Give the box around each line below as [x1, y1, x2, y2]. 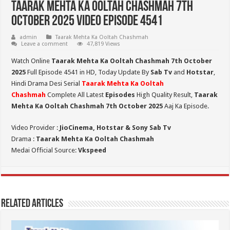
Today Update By [98, 68, 151, 76]
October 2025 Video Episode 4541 [11, 14, 163, 29]
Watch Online [11, 57, 52, 65]
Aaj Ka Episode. [163, 102, 209, 110]
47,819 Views [87, 41, 121, 48]
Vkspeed [78, 146, 107, 155]
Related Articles [1, 198, 64, 210]
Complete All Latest [46, 91, 106, 99]
